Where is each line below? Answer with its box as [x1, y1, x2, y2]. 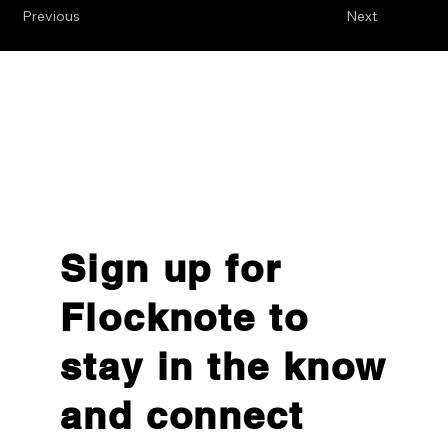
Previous [22, 7, 81, 26]
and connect [60, 391, 304, 438]
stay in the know [60, 342, 388, 389]
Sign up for [60, 244, 282, 291]
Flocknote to [60, 293, 309, 340]
